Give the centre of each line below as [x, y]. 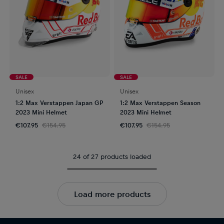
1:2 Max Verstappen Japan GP [59, 102]
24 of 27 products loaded [112, 156]
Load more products [112, 193]
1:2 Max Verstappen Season [160, 102]
